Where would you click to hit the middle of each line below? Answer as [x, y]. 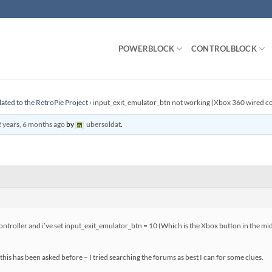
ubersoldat [104, 124]
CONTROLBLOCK [224, 49]
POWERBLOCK [146, 49]
